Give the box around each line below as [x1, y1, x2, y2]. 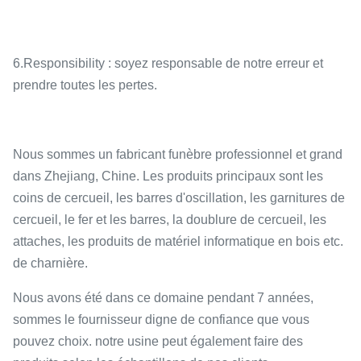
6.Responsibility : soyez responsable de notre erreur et [13, 56, 323, 70]
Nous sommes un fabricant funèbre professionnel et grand [13, 147, 342, 161]
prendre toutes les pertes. [13, 78, 157, 92]
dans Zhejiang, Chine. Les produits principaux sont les [13, 169, 323, 183]
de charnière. [13, 256, 88, 270]
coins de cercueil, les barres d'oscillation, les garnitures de [13, 191, 345, 205]
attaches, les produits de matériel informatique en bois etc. [13, 234, 343, 248]
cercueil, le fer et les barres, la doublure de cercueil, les [13, 213, 326, 226]
